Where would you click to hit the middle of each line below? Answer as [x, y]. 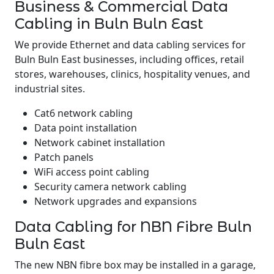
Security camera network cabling [110, 187]
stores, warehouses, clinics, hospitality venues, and [132, 74]
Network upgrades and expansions [116, 201]
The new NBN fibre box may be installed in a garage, [135, 265]
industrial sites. [50, 89]
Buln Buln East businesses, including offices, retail [129, 59]
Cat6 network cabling [83, 113]
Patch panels [64, 157]
